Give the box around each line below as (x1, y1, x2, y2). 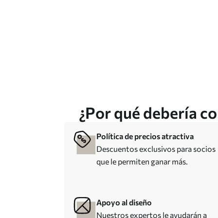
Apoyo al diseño (96, 198, 152, 207)
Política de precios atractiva (96, 131, 194, 141)
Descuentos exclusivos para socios (96, 144, 216, 153)
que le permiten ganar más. (96, 157, 188, 166)
